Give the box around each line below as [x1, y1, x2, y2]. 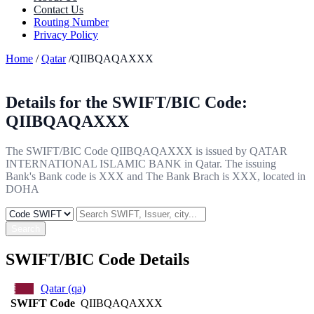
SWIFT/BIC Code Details [6, 250, 189, 268]
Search [11, 223, 40, 234]
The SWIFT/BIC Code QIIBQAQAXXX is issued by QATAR [6, 144, 287, 157]
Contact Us [34, 3, 83, 15]
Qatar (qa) [41, 282, 86, 295]
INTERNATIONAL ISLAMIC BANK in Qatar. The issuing [6, 157, 276, 170]
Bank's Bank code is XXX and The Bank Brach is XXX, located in [6, 170, 306, 182]
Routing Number [34, 15, 109, 28]
